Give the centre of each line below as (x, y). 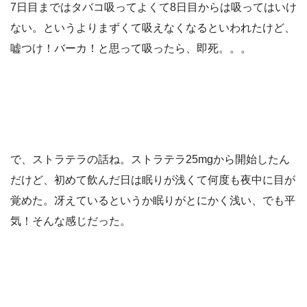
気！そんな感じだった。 (71, 221)
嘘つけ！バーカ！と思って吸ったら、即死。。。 (131, 49)
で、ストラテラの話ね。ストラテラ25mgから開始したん (150, 160)
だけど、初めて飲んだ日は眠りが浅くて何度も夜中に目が (153, 180)
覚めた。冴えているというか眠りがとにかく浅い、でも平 (153, 201)
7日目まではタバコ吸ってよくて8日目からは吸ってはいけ (153, 8)
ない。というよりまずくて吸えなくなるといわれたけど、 (153, 28)
